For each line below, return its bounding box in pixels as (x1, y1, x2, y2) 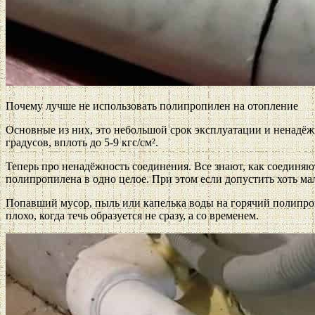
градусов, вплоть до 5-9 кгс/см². (6, 136, 158, 148)
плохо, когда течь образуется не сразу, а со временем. (6, 209, 259, 221)
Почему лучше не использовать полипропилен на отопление (6, 99, 298, 112)
